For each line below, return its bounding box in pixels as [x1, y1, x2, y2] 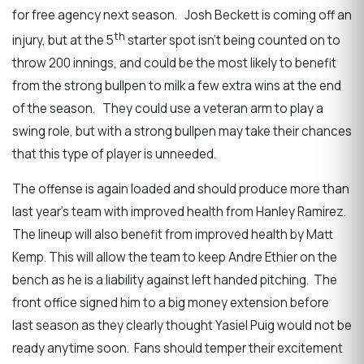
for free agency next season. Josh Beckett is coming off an [12, 6, 352, 24]
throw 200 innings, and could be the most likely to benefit [12, 54, 336, 71]
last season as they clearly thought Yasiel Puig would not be [12, 317, 352, 335]
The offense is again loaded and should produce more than [12, 180, 349, 198]
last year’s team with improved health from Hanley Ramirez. [12, 203, 349, 221]
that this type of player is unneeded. [12, 145, 219, 162]
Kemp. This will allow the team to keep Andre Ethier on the [12, 249, 337, 266]
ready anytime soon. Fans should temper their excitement [12, 340, 343, 357]
